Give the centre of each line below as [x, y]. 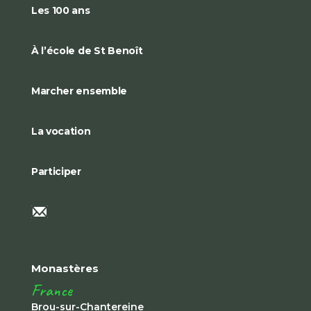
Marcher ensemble [79, 91]
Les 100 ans [60, 11]
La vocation [61, 132]
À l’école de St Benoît [87, 51]
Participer [56, 172]
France [51, 290]
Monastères [65, 268]
